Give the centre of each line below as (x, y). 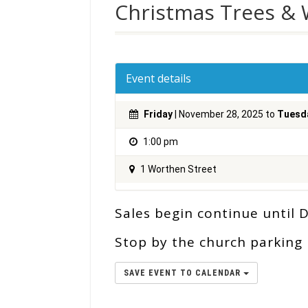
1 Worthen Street (177, 169)
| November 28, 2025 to (225, 114)
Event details (158, 78)
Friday (158, 114)
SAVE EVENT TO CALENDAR (184, 273)
